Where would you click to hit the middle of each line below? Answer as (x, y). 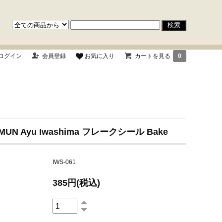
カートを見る (153, 56)
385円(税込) (77, 183)
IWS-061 (64, 162)
